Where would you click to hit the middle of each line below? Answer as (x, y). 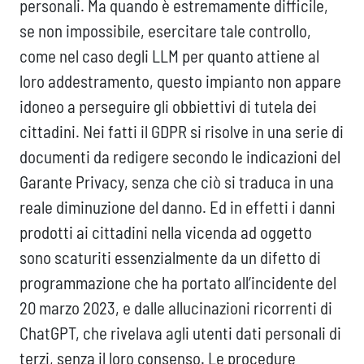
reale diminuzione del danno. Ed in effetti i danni (178, 207)
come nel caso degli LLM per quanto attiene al (169, 56)
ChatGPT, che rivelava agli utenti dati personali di (180, 333)
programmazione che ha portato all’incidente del (178, 283)
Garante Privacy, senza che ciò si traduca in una (177, 182)
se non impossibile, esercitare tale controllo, (165, 31)
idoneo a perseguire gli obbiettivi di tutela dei (168, 106)
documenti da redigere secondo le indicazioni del (180, 157)
